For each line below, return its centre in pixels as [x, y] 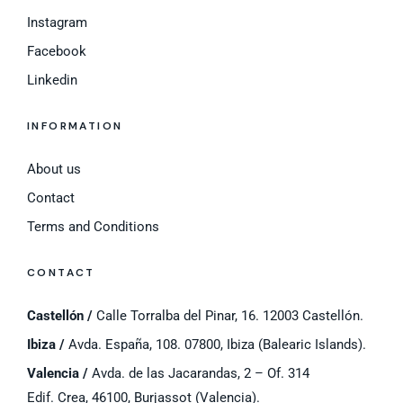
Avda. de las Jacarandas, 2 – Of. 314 [199, 374]
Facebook [57, 52]
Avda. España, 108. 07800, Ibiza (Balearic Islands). [215, 345]
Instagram [57, 23]
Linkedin [52, 81]
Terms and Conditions [93, 227]
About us [54, 170]
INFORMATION [75, 126]
